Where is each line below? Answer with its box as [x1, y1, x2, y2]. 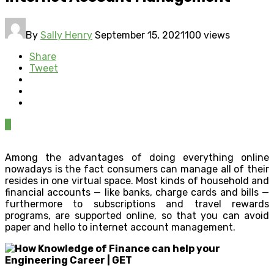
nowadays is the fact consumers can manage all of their [5, 163, 269, 175]
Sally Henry [40, 29, 92, 41]
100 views [185, 29, 230, 41]
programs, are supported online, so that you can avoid [5, 209, 269, 221]
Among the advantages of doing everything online [5, 151, 269, 163]
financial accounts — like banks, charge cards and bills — [5, 186, 269, 198]
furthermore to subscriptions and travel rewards [5, 198, 269, 210]
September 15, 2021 [95, 29, 185, 41]
